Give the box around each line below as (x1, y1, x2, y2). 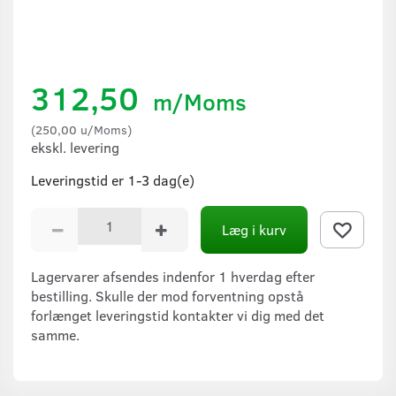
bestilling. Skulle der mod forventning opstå (31, 286, 304, 305)
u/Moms (77, 119, 127, 138)
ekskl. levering (31, 137, 119, 156)
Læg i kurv (222, 219, 286, 239)
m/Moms (147, 85, 247, 117)
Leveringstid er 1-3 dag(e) (31, 170, 194, 189)
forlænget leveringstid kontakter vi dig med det (31, 305, 324, 324)
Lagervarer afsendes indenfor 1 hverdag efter (31, 266, 315, 286)
